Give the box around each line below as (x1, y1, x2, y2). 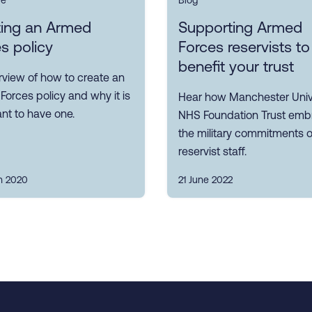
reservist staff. (178, 145, 247, 158)
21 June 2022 (178, 174, 233, 186)
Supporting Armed (178, 19, 302, 37)
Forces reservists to (178, 38, 310, 56)
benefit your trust (178, 58, 294, 76)
